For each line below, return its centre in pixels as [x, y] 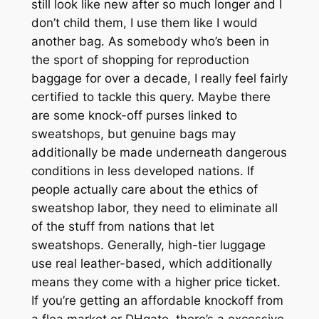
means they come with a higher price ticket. [156, 282]
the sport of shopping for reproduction [140, 59]
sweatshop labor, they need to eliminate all [154, 208]
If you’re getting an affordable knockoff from [157, 300]
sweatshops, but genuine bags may [133, 134]
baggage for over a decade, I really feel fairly [159, 78]
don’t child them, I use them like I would [144, 22]
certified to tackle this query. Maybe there [151, 96]
